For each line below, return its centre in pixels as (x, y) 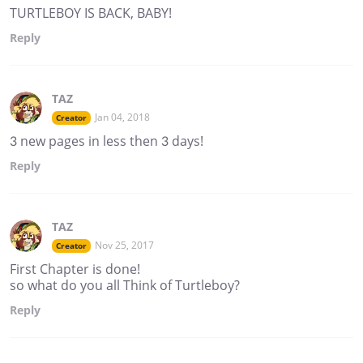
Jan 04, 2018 (122, 117)
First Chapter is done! (75, 269)
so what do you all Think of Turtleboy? (125, 285)
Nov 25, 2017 (124, 245)
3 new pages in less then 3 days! (107, 141)
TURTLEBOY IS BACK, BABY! (91, 13)
